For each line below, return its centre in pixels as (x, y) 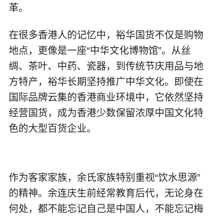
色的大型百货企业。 (52, 129)
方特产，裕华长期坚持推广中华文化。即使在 (106, 82)
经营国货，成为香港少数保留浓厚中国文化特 (106, 113)
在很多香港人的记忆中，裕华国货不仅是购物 (106, 35)
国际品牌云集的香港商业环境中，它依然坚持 (106, 98)
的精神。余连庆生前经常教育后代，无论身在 (106, 193)
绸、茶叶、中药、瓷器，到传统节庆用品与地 (106, 66)
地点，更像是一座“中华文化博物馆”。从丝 (100, 51)
